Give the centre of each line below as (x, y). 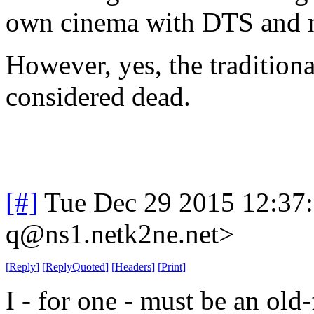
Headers (133, 266)
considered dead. (98, 96)
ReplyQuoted (75, 266)
